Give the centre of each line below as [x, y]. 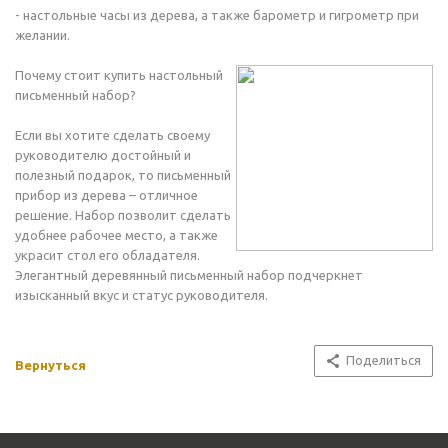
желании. [42, 35]
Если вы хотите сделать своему [112, 135]
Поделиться [383, 360]
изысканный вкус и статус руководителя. [141, 295]
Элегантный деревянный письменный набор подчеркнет [189, 275]
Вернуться [50, 365]
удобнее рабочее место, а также [116, 235]
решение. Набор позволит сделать [123, 215]
